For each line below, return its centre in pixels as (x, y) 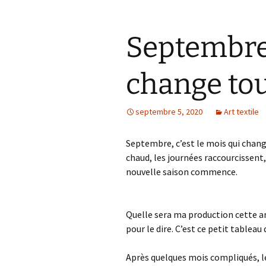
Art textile (241, 112)
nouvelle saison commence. (182, 172)
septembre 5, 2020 (169, 112)
